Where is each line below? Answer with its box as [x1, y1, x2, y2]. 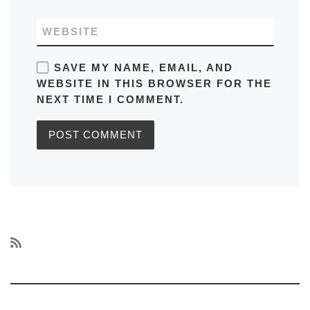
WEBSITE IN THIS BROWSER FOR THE [36, 77, 272, 89]
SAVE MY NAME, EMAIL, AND [53, 61, 233, 73]
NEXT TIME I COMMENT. [36, 93, 184, 105]
